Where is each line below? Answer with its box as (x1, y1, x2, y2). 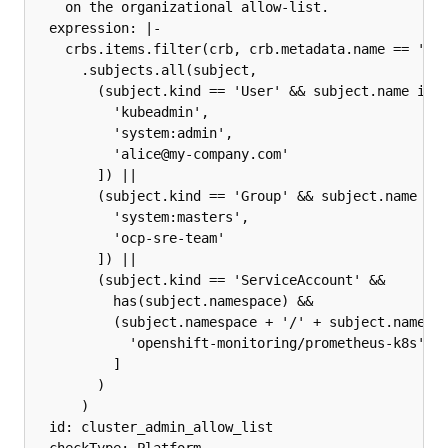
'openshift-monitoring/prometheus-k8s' (33, 335, 425, 352)
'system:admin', (33, 125, 233, 142)
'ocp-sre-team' (33, 230, 225, 247)
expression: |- (33, 20, 161, 37)
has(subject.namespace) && (33, 293, 313, 310)
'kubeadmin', (33, 104, 209, 121)
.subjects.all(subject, (33, 62, 257, 79)
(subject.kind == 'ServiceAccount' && (33, 272, 385, 289)
